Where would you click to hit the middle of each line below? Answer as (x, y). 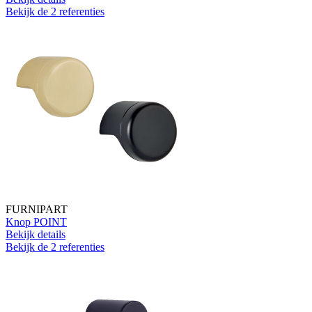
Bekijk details (36, 234)
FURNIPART (37, 209)
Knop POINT (36, 221)
